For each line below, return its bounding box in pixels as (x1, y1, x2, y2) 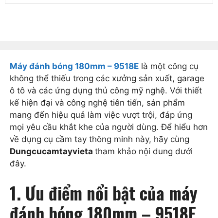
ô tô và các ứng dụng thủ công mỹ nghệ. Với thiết (10, 86, 202, 96)
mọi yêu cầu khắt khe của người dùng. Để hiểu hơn (10, 122, 208, 132)
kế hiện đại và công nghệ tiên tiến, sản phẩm (10, 98, 185, 108)
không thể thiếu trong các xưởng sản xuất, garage (10, 73, 204, 84)
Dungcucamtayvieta (10, 146, 95, 157)
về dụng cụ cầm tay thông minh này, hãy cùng (10, 134, 189, 145)
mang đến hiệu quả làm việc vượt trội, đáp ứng (10, 110, 192, 120)
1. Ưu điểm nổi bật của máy (10, 180, 198, 205)
